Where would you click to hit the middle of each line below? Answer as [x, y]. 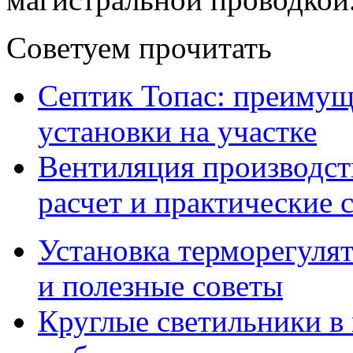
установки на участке [177, 132]
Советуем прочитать [139, 48]
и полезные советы [160, 286]
